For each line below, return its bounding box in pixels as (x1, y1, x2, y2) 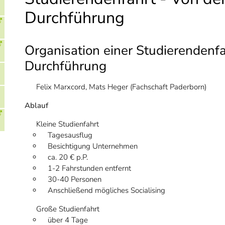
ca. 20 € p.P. (48, 152, 88, 162)
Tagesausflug (48, 130, 92, 140)
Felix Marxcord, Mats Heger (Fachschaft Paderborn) (36, 82, 206, 92)
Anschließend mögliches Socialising (48, 185, 165, 195)
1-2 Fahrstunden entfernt (48, 163, 131, 173)
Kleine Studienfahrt (36, 119, 99, 129)
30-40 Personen (48, 174, 101, 184)
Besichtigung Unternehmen (48, 141, 138, 151)
